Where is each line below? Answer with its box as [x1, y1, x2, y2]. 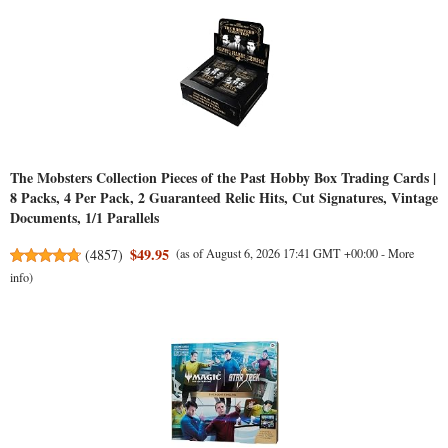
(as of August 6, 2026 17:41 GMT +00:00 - [176, 245, 389, 262]
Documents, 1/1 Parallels [10, 207, 159, 229]
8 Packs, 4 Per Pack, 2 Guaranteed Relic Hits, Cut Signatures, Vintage [10, 187, 438, 209]
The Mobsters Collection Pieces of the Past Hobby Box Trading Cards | [10, 167, 436, 189]
